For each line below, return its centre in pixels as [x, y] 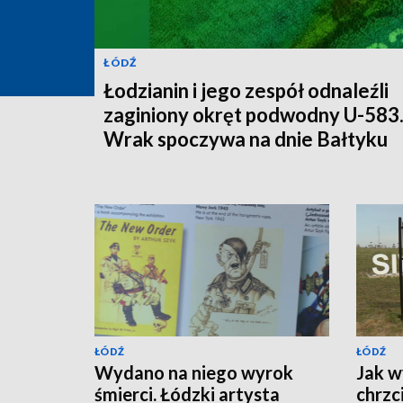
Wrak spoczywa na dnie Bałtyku [246, 139]
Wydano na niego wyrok [194, 372]
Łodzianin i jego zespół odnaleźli [246, 90]
